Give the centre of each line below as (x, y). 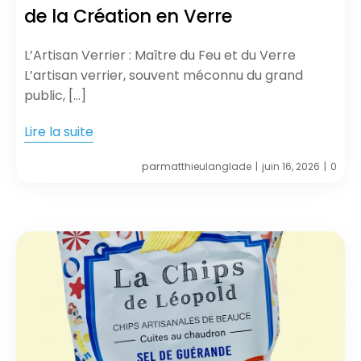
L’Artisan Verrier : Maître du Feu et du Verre (160, 55)
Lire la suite (59, 131)
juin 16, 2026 (291, 166)
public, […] (55, 95)
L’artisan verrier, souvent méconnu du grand (164, 75)
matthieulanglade (206, 166)
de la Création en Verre (128, 16)
